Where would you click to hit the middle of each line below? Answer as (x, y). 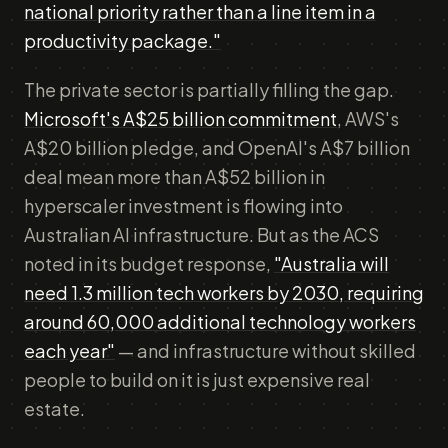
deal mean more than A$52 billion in (174, 176)
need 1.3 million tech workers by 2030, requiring (224, 292)
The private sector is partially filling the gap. (209, 89)
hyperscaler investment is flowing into (183, 205)
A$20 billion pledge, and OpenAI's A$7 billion (217, 147)
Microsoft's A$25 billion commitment (180, 118)
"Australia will (331, 263)
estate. (54, 408)
